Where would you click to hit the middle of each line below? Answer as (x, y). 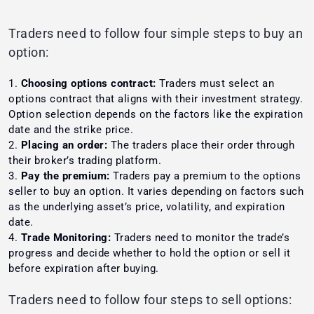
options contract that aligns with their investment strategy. (156, 99)
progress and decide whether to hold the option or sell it (150, 253)
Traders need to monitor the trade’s (200, 238)
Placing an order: (64, 145)
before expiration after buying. (85, 269)
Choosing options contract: (88, 84)
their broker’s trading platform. (87, 161)
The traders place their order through (201, 145)
